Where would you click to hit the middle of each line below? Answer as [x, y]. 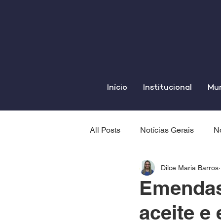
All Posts [105, 130]
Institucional [167, 88]
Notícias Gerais [167, 130]
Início [117, 88]
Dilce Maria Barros [190, 167]
